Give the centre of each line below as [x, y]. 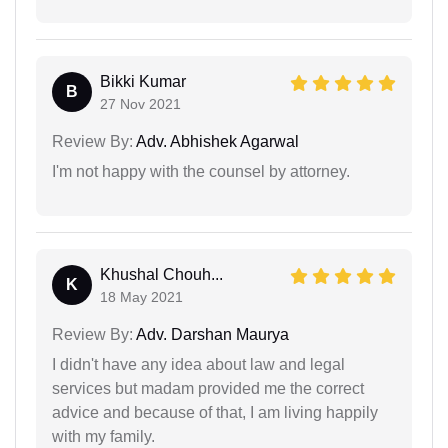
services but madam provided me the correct [208, 388]
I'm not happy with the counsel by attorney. [201, 171]
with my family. [103, 436]
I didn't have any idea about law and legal [198, 364]
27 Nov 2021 [140, 103]
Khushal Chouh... [161, 274]
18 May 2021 [141, 296]
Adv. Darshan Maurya [211, 334]
